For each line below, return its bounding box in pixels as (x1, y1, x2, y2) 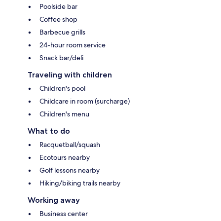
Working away (28, 195, 80, 205)
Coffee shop (39, 15, 77, 24)
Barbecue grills (39, 28, 85, 37)
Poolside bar (39, 2, 77, 11)
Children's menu (39, 110, 89, 119)
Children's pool (39, 84, 85, 93)
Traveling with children (28, 70, 112, 80)
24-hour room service (39, 40, 106, 50)
